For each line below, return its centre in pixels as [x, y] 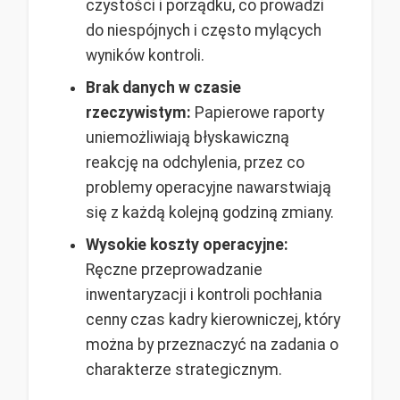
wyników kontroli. [145, 55]
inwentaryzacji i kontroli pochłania [204, 294]
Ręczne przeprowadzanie [174, 269]
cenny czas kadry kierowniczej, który [213, 319]
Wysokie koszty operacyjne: [187, 244]
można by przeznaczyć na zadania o [212, 344]
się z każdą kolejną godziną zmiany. [210, 212]
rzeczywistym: [138, 112]
